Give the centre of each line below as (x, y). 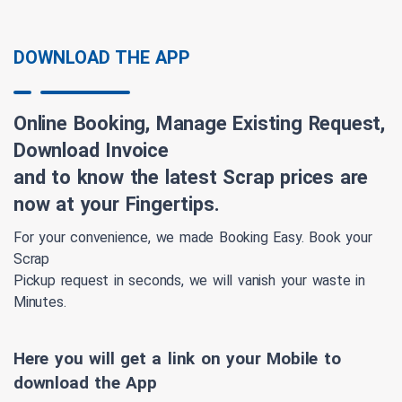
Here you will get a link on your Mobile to (177, 359)
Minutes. (40, 302)
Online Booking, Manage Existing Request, (199, 124)
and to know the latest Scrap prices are (191, 178)
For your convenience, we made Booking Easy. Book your (193, 238)
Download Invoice (91, 151)
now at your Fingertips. (117, 205)
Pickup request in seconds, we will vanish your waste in (189, 281)
